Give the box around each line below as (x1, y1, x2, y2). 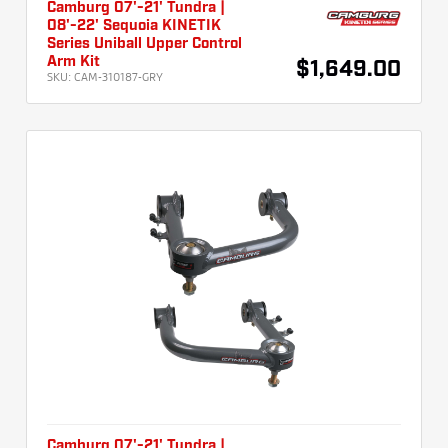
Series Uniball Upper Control (47, 37, 242, 52)
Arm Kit (47, 55, 100, 70)
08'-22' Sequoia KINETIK (47, 19, 221, 34)
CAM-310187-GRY (74, 69, 163, 85)
